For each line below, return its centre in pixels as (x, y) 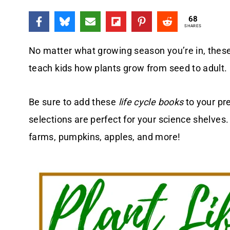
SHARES (193, 26)
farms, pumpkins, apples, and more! (105, 137)
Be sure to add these (74, 102)
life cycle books (152, 102)
